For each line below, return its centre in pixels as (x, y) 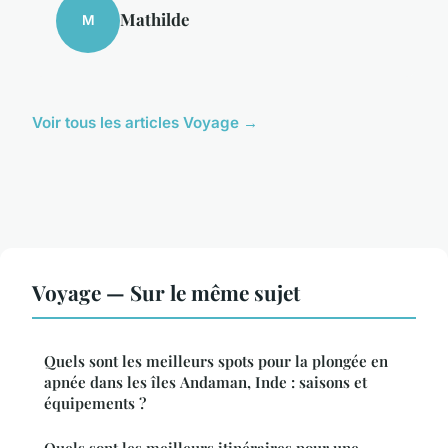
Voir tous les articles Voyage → (145, 122)
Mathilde (154, 18)
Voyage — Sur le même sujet (166, 291)
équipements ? (95, 402)
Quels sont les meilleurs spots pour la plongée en (216, 360)
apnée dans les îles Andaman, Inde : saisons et (205, 381)
